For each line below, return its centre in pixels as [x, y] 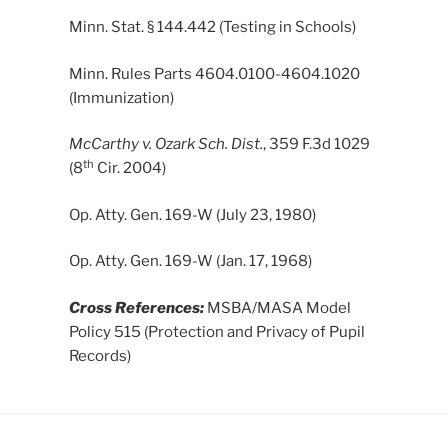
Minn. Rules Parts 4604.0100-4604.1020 [214, 73]
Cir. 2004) [129, 168]
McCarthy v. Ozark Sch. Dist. [165, 144]
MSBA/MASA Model [277, 307]
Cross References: [136, 307]
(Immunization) [121, 97]
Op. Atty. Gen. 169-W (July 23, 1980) [192, 214]
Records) [99, 355]
